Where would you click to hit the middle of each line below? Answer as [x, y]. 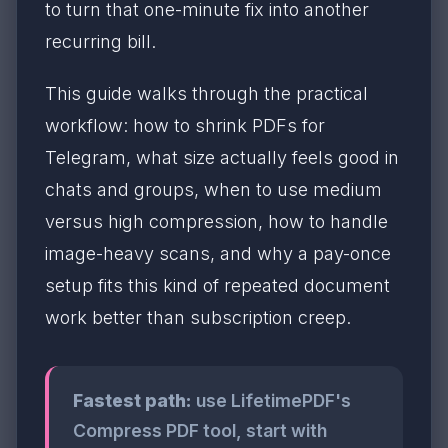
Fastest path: [132, 400]
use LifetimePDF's [271, 400]
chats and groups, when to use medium [213, 189]
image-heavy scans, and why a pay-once [218, 253]
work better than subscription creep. [198, 317]
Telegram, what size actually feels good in [222, 157]
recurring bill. [100, 41]
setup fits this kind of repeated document [217, 285]
